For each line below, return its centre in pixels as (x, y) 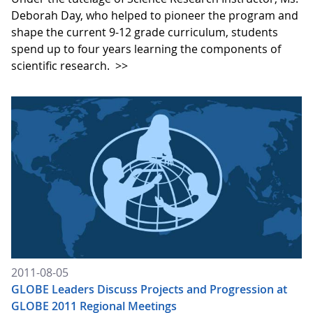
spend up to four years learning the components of (146, 49)
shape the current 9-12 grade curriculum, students (145, 32)
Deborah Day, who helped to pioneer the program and (155, 15)
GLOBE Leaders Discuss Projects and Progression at (149, 290)
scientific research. (62, 65)
